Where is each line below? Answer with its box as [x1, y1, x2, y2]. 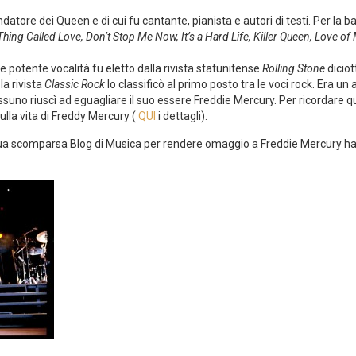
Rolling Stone [262, 62, 325, 75]
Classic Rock [44, 78, 105, 91]
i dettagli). [156, 110, 207, 123]
